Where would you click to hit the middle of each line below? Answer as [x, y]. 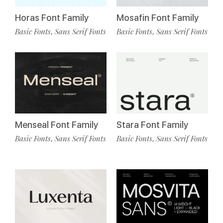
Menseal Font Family [56, 124]
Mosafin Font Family [158, 18]
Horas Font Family [52, 17]
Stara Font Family [152, 125]
